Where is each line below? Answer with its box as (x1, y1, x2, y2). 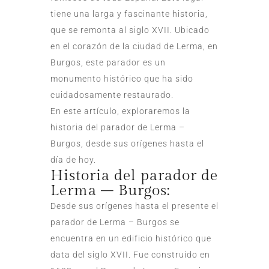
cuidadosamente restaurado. (50, 89, 174, 100)
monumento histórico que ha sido (50, 73, 193, 83)
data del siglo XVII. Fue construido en (50, 249, 210, 259)
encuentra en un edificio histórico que (50, 233, 211, 243)
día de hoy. (50, 154, 96, 165)
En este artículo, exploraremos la (50, 106, 190, 116)
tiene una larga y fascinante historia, (50, 8, 208, 19)
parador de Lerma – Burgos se (50, 217, 180, 227)
